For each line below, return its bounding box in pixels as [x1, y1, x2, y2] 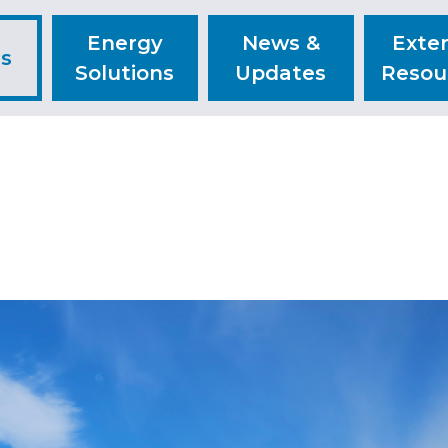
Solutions [75, 60, 175, 85]
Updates [235, 60, 327, 85]
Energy [86, 30, 163, 55]
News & [241, 30, 320, 55]
